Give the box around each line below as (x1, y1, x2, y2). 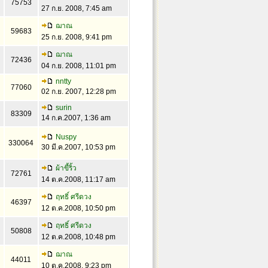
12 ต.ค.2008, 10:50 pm (41, 204, 115, 212)
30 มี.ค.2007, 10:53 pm (41, 143, 115, 151)
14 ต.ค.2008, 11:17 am (41, 175, 115, 184)
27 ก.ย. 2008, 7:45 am (41, 4, 112, 13)
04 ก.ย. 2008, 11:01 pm (41, 62, 116, 70)
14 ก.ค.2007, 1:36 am (41, 114, 111, 122)
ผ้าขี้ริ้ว (55, 164, 77, 172)
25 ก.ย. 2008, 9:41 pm (41, 33, 112, 41)
